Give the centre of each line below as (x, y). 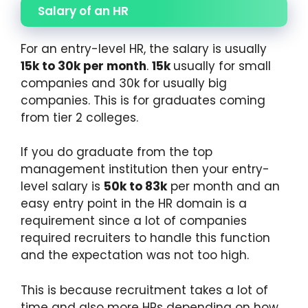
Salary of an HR (83, 11)
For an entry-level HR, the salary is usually (144, 48)
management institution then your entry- (145, 169)
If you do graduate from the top (117, 152)
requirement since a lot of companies (134, 221)
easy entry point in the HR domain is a (134, 204)
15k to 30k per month (84, 66)
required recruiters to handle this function (145, 238)
